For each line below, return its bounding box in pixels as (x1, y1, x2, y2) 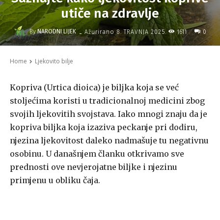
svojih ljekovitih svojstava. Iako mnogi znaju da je (10, 109, 207, 119)
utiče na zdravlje (61, 6, 159, 22)
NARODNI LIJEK (37, 28, 76, 35)
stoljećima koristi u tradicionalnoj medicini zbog (10, 96, 205, 106)
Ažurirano (84, 28, 114, 35)
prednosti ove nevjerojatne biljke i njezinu (10, 162, 177, 172)
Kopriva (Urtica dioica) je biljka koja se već (10, 82, 179, 93)
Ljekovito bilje (35, 57, 73, 66)
